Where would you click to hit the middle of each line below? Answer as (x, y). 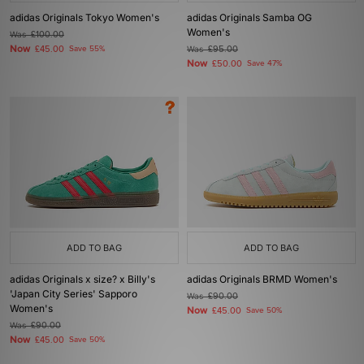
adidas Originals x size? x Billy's (82, 279)
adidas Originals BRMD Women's (262, 279)
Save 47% (264, 63)
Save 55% (87, 49)
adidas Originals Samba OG (249, 17)
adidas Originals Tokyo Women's (84, 17)
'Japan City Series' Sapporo (74, 294)
